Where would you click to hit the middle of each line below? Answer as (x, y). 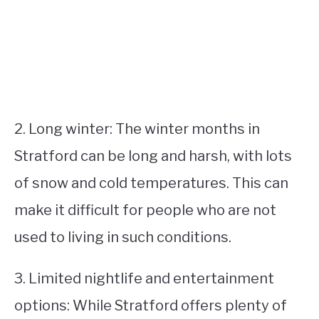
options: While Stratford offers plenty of (151, 305)
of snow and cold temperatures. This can (151, 183)
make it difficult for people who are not (145, 210)
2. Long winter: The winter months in (137, 129)
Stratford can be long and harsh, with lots (153, 156)
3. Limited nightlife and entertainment (144, 278)
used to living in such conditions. (123, 237)
